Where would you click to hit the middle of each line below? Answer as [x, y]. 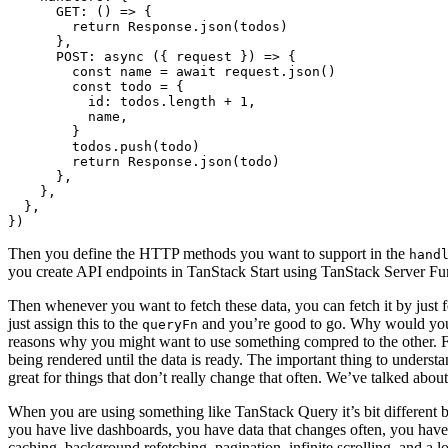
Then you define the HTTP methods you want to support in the [208, 254]
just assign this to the [75, 324]
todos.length [168, 102]
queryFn [170, 325]
